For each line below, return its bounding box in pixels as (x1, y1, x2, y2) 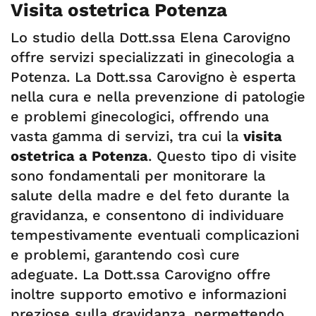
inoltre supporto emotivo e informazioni (11, 286, 286, 303)
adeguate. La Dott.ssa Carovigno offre (11, 266, 271, 283)
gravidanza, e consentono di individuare (11, 207, 284, 224)
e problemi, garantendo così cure (11, 246, 240, 263)
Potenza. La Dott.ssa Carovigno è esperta (11, 68, 296, 85)
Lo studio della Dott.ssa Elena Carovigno (11, 29, 291, 46)
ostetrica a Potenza (11, 147, 148, 164)
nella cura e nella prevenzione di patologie (11, 88, 305, 105)
